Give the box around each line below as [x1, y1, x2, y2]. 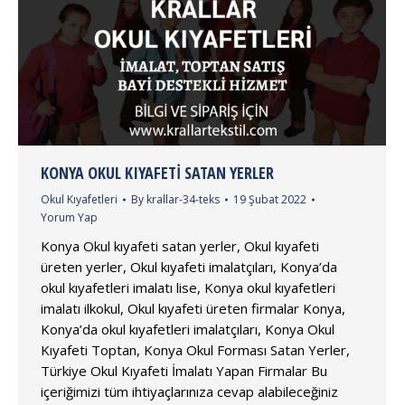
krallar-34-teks [146, 191, 220, 207]
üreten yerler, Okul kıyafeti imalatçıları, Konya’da [41, 257, 337, 276]
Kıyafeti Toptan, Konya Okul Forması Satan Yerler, [41, 340, 350, 359]
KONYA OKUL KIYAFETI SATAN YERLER [41, 161, 274, 184]
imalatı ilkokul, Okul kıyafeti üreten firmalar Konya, [41, 298, 345, 317]
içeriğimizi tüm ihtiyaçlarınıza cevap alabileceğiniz [41, 381, 338, 400]
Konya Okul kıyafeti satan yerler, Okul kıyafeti [41, 236, 319, 255]
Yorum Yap [41, 209, 98, 225]
